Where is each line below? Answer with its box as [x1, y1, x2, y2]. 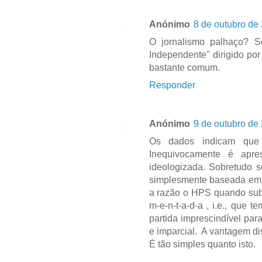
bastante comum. [149, 63, 220, 73]
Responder [149, 80, 195, 91]
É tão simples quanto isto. [149, 239, 258, 250]
